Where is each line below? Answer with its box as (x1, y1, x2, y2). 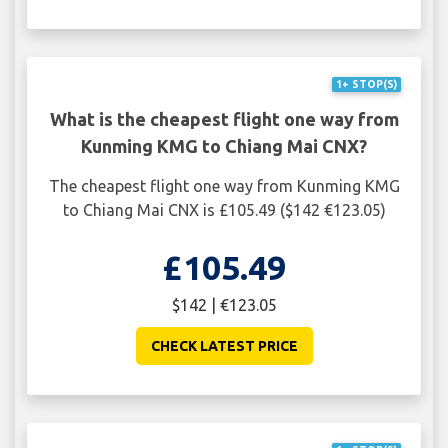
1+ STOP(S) (335, 78, 397, 91)
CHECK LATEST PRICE (150, 337, 298, 354)
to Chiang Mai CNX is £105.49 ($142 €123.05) (62, 200, 386, 219)
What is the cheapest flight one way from (49, 108, 399, 129)
